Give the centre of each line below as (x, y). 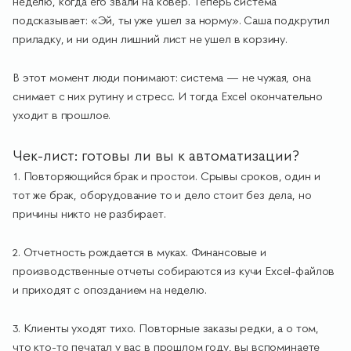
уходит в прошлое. (62, 115)
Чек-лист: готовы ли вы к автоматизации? (156, 156)
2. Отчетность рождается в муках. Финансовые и (139, 252)
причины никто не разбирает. (89, 214)
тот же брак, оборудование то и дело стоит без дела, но (162, 195)
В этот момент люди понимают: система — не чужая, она (162, 78)
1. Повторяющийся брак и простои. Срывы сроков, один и (166, 176)
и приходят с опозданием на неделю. (110, 290)
